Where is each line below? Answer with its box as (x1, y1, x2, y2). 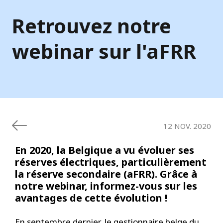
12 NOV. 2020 (163, 121, 211, 131)
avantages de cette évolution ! (15, 191, 167, 205)
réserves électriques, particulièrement (15, 155, 207, 169)
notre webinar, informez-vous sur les (15, 179, 197, 193)
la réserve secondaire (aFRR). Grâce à (15, 167, 197, 181)
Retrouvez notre (12, 11, 171, 39)
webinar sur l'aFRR (12, 37, 196, 65)
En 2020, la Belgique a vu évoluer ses (15, 143, 194, 157)
